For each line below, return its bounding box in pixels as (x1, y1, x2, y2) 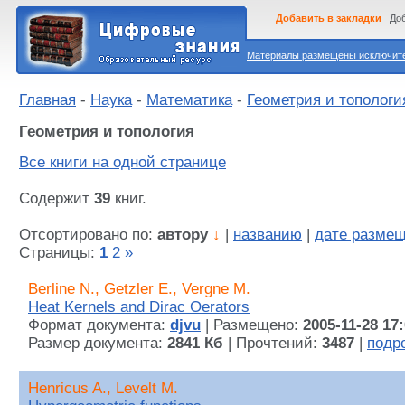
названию (233, 226, 302, 244)
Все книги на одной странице (19, 154, 226, 172)
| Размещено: (201, 316, 303, 334)
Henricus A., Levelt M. (28, 380, 178, 398)
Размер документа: (28, 334, 167, 353)
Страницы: (19, 244, 99, 262)
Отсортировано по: (19, 226, 157, 244)
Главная (19, 91, 76, 108)
